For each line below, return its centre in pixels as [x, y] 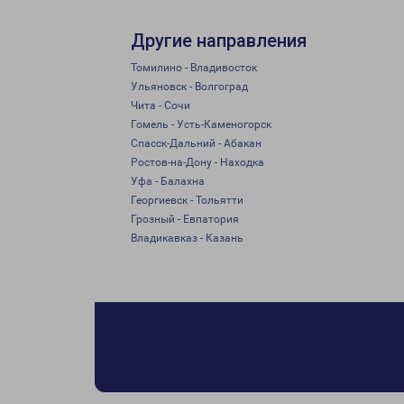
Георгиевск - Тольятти [187, 200]
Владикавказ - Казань [187, 238]
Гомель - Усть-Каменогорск [201, 124]
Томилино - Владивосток [194, 68]
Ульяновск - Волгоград [189, 87]
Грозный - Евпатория [185, 219]
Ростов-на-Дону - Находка [197, 162]
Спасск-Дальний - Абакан [196, 143]
